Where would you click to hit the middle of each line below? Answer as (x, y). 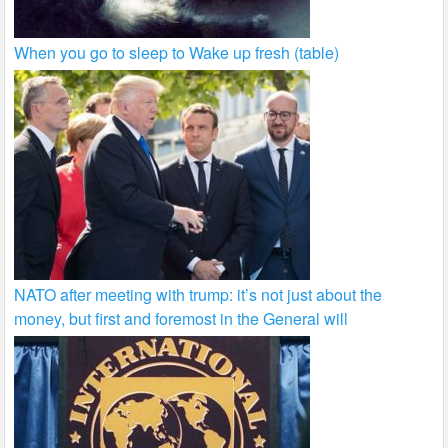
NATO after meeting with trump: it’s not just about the (198, 295)
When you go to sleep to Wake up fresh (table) (177, 53)
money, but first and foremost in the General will (181, 319)
